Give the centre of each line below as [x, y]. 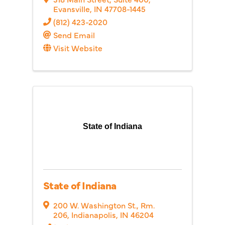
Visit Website [78, 48]
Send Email [74, 35]
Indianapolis [94, 214]
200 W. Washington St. [95, 205]
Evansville [72, 9]
